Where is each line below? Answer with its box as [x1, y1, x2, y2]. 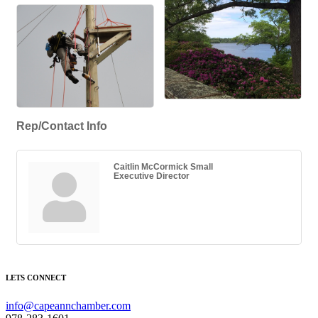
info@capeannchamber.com [6, 299, 131, 312]
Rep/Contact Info [16, 119, 107, 132]
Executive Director [114, 170, 190, 180]
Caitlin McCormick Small [114, 161, 213, 171]
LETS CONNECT [6, 273, 66, 282]
